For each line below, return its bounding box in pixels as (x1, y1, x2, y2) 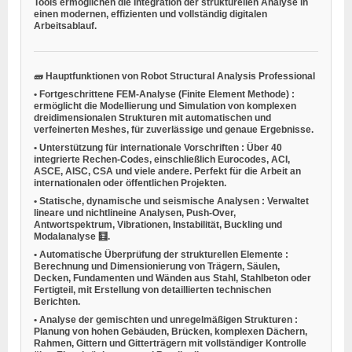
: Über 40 (241, 141, 282, 153)
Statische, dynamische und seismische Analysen (39, 195, 262, 207)
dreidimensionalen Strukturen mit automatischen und (34, 112, 271, 123)
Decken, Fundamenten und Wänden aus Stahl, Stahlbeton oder (34, 272, 311, 284)
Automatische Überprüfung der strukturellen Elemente (39, 248, 285, 260)
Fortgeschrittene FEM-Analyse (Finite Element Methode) (39, 88, 291, 100)
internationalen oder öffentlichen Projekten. (34, 177, 226, 189)
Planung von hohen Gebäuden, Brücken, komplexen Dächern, (34, 325, 307, 337)
